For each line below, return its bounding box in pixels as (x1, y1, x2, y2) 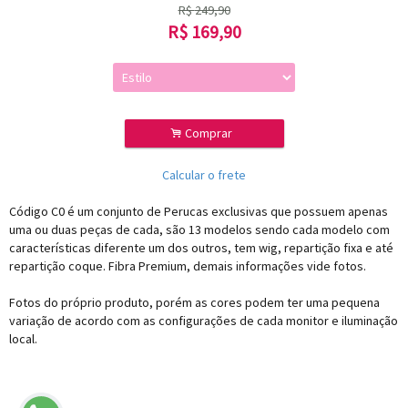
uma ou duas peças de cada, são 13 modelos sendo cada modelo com (9, 221, 390, 238)
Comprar (182, 125, 238, 141)
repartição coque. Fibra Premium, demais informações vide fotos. (9, 258, 366, 274)
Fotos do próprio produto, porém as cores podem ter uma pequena (9, 294, 380, 311)
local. (9, 331, 37, 347)
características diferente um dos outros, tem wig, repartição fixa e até (9, 240, 393, 256)
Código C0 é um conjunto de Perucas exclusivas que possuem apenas (9, 203, 388, 219)
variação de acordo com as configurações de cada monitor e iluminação (9, 312, 398, 329)
